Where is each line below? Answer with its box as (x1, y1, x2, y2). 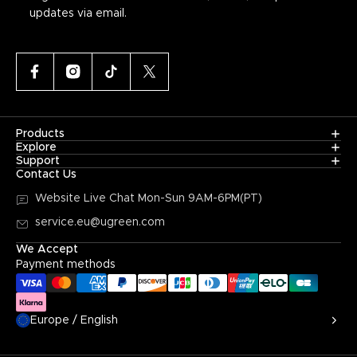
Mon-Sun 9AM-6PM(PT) (138, 193, 262, 205)
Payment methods (16, 259, 116, 271)
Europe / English (30, 315, 118, 327)
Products (16, 128, 65, 140)
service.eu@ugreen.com (35, 217, 165, 229)
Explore (16, 142, 57, 154)
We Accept (16, 244, 78, 256)
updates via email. (29, 8, 127, 20)
